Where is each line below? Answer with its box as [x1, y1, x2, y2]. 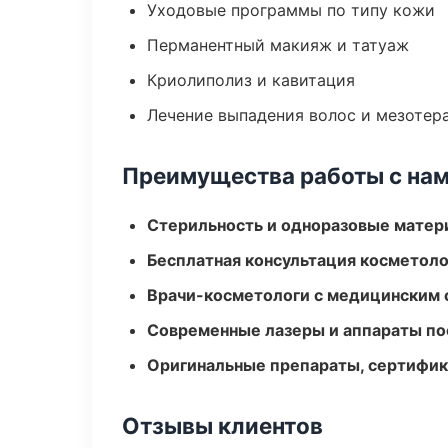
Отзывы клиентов [122, 412, 323, 439]
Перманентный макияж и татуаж [147, 35, 409, 55]
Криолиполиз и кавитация [147, 70, 355, 90]
